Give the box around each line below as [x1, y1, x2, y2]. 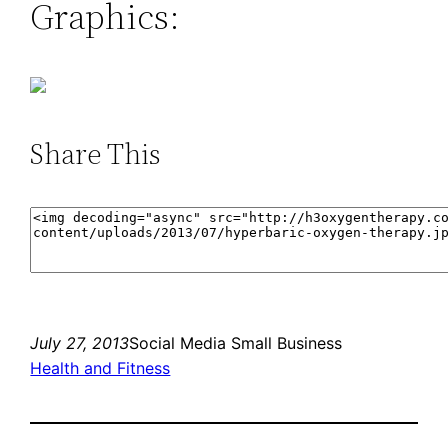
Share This [30, 134, 161, 173]
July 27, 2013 [30, 333, 130, 354]
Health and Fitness [30, 358, 171, 379]
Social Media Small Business [129, 333, 343, 354]
